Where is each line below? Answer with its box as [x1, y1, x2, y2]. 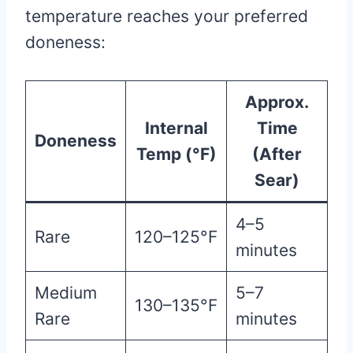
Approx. [245, 91, 309, 112]
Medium [34, 282, 97, 303]
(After [252, 143, 302, 164]
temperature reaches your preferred [25, 6, 308, 26]
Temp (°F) [136, 143, 217, 164]
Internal [144, 117, 208, 138]
